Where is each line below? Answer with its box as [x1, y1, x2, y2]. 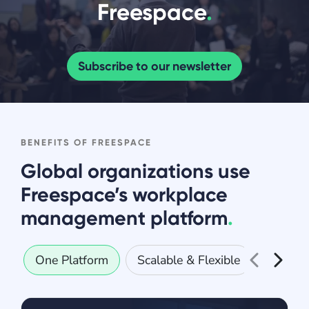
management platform [21, 206, 228, 231]
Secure [269, 251, 306, 268]
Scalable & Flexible [137, 251, 240, 268]
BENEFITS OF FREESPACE [21, 137, 152, 148]
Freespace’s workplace [21, 183, 228, 208]
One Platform [35, 251, 108, 268]
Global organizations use [21, 159, 250, 184]
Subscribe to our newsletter [78, 59, 231, 74]
